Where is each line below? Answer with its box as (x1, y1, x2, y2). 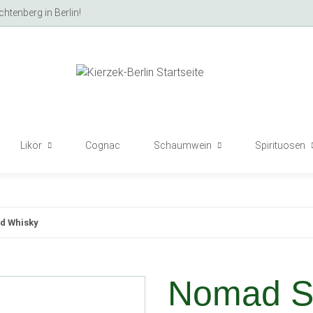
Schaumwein (154, 140, 212, 151)
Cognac (85, 140, 120, 151)
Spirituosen (255, 140, 305, 151)
